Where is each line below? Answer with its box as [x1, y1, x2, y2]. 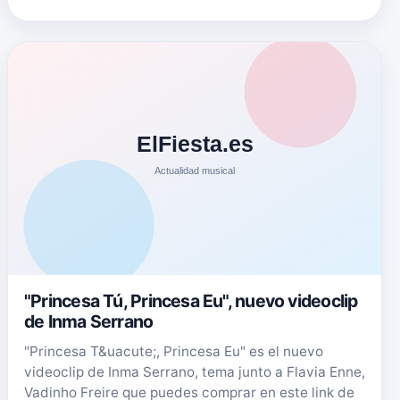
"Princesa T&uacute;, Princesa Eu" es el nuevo [24, 343, 323, 360]
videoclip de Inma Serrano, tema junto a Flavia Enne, [24, 363, 365, 380]
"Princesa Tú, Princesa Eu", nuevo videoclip [24, 290, 358, 312]
